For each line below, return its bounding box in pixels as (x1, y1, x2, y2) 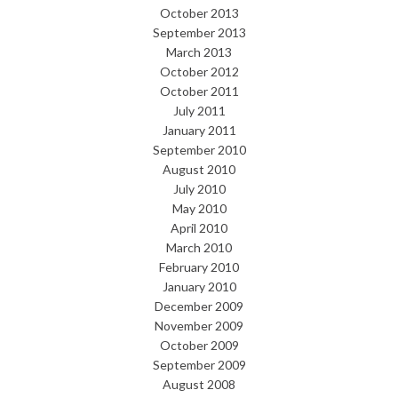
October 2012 (159, 64, 239, 80)
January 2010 (162, 279, 236, 295)
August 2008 (163, 377, 235, 393)
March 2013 (166, 44, 232, 60)
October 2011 (159, 84, 239, 99)
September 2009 (152, 357, 246, 373)
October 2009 (159, 338, 239, 354)
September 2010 (152, 142, 246, 158)
